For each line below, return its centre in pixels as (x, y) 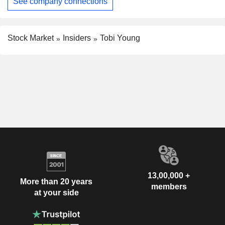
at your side (56, 193)
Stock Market (31, 38)
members (169, 186)
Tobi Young (120, 38)
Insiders (77, 38)
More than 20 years (56, 182)
